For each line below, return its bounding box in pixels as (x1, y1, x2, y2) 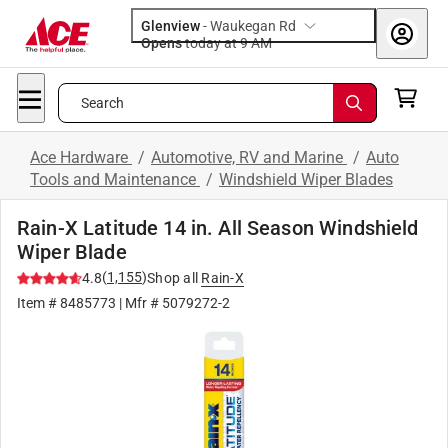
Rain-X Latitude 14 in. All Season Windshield (17, 216, 419, 240)
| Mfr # (116, 295, 162, 311)
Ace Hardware (30, 148, 132, 167)
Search (80, 95, 125, 111)
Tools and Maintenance (30, 170, 200, 189)
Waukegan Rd (210, 18, 296, 34)
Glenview (141, 18, 200, 34)
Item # (17, 295, 60, 311)
